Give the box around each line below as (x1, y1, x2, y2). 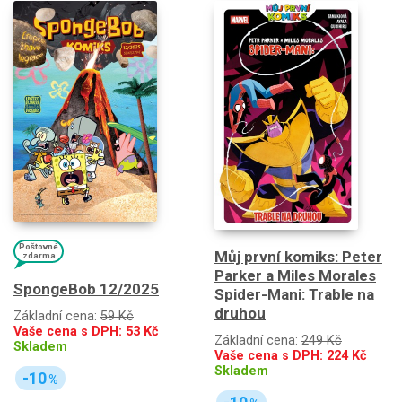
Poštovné (19, 241, 58, 252)
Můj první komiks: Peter (214, 247, 382, 266)
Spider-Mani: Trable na (214, 284, 374, 303)
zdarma (22, 250, 56, 261)
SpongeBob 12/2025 (13, 280, 159, 299)
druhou (214, 303, 266, 322)
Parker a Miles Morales (214, 266, 376, 284)
